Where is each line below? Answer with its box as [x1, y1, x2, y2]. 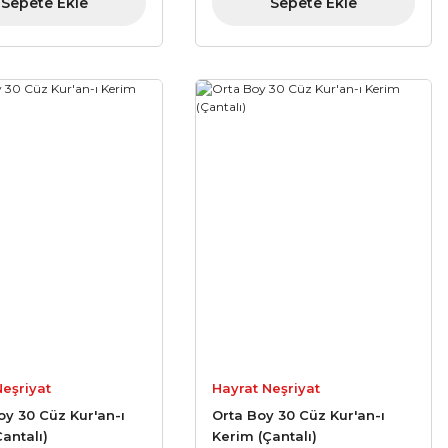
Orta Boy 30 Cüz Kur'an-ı [212, 407, 386, 424]
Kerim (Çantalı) [212, 428, 318, 445]
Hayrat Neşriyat [212, 380, 321, 397]
